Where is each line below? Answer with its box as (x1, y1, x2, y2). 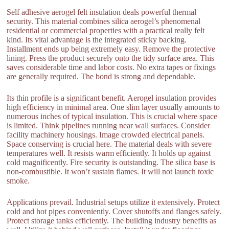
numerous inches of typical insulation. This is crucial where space (7, 112, 218, 121)
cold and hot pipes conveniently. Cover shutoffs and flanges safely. (7, 207, 222, 216)
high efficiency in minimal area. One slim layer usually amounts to (7, 103, 220, 112)
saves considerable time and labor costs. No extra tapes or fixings (7, 63, 216, 72)
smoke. (7, 176, 30, 186)
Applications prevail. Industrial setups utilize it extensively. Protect (7, 198, 220, 207)
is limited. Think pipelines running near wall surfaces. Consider (7, 121, 211, 130)
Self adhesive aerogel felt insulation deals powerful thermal (7, 8, 197, 17)
